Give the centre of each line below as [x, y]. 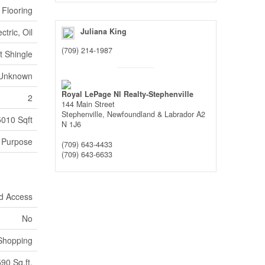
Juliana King [104, 31]
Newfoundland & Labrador [151, 114]
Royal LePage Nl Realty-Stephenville [128, 94]
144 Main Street [88, 104]
